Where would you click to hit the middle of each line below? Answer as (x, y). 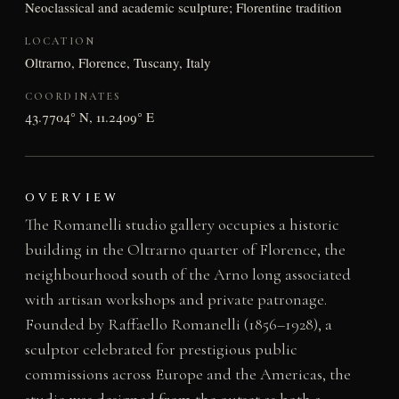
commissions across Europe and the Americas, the (187, 375)
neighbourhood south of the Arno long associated (187, 275)
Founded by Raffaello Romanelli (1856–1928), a (178, 325)
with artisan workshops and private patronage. (175, 300)
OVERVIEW (72, 198)
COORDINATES (73, 96)
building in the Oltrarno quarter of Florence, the (185, 250)
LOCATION (60, 41)
